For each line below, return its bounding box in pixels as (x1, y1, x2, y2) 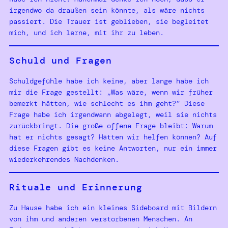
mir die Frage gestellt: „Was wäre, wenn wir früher (9, 87, 213, 97)
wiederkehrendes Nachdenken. (9, 154, 119, 164)
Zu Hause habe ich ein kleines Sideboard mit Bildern (9, 203, 217, 212)
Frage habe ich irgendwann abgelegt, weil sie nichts (9, 109, 217, 119)
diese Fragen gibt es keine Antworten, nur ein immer (9, 143, 217, 153)
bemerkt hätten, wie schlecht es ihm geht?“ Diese (9, 98, 205, 108)
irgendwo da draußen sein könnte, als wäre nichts (9, 5, 205, 15)
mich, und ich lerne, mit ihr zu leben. (9, 27, 164, 37)
